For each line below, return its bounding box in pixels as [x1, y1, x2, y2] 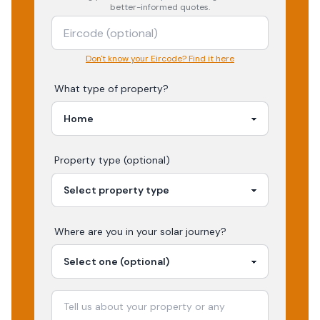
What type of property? [54, 82, 169, 95]
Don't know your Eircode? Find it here [86, 53, 234, 64]
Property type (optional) [54, 154, 170, 166]
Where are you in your [54, 225, 160, 238]
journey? [183, 225, 226, 238]
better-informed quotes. [110, 1, 210, 13]
